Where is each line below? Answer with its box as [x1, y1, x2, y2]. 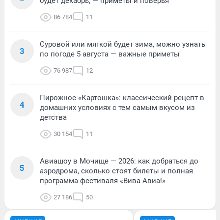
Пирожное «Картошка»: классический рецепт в [40, 93, 204, 102]
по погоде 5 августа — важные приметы [40, 49, 180, 58]
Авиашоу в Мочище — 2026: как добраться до [40, 156, 198, 165]
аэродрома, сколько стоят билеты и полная [40, 166, 193, 175]
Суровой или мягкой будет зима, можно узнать [40, 39, 205, 49]
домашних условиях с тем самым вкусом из [40, 103, 195, 112]
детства [40, 112, 67, 122]
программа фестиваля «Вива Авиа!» [40, 176, 165, 185]
